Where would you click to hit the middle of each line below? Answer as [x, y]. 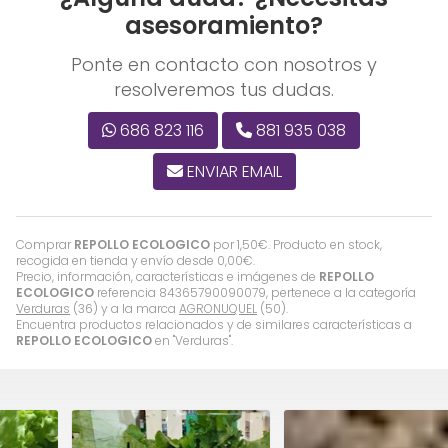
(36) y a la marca [124, 309]
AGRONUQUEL [218, 309]
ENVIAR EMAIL [234, 172]
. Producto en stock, [325, 245]
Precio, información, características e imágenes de [167, 277]
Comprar [45, 245]
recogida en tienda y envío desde [116, 261]
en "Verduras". [192, 341]
